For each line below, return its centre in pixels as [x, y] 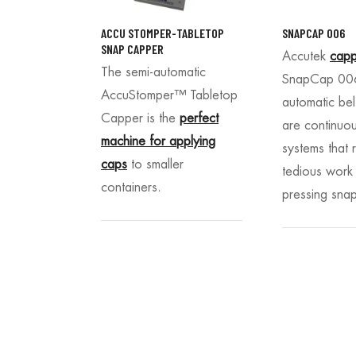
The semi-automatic [153, 72]
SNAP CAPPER [132, 49]
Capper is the [140, 118]
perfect [199, 118]
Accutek [306, 56]
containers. [131, 187]
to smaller [155, 164]
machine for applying [158, 141]
